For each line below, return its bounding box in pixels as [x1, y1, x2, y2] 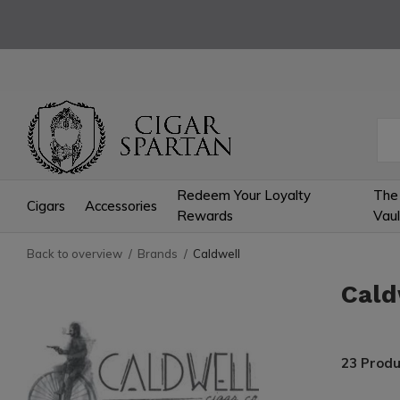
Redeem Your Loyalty [177, 187, 311, 204]
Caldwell [193, 246, 240, 261]
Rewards [177, 207, 233, 224]
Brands [137, 246, 178, 261]
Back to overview [27, 246, 122, 261]
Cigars [27, 196, 65, 214]
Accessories [85, 196, 157, 214]
